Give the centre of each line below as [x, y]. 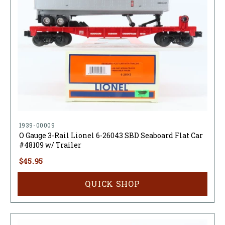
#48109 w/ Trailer [50, 145]
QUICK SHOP [113, 184]
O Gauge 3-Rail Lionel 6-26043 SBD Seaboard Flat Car [111, 136]
